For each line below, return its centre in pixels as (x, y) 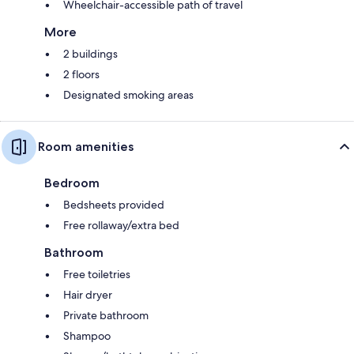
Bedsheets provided (114, 204)
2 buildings (90, 53)
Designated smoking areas (128, 94)
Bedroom (72, 183)
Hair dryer (88, 294)
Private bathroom (106, 315)
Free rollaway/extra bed (121, 225)
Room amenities (86, 146)
